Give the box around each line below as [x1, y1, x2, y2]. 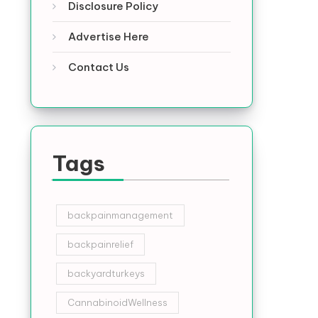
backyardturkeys [67, 268, 145, 279]
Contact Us [67, 60, 129, 74]
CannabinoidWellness [67, 297, 168, 308]
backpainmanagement [67, 209, 173, 221]
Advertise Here [67, 30, 149, 43]
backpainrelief [67, 238, 133, 250]
